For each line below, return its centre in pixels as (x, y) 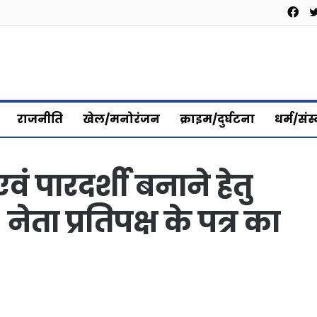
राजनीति (40, 119)
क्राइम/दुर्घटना (217, 119)
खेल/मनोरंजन (121, 119)
